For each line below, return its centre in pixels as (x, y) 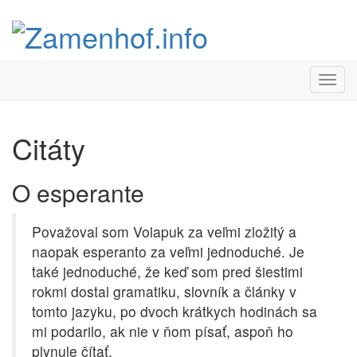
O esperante (78, 193)
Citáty (49, 148)
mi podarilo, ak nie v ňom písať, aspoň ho (163, 331)
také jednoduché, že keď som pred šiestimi (167, 272)
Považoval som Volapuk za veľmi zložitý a (164, 232)
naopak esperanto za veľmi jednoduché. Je (168, 252)
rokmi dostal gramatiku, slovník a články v (164, 292)
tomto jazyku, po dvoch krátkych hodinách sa (175, 312)
